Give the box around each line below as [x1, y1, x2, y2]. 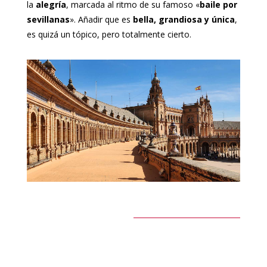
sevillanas [26, 14, 70, 26]
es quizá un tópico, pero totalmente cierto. [26, 29, 191, 41]
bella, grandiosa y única [132, 14, 235, 26]
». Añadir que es [69, 14, 133, 26]
